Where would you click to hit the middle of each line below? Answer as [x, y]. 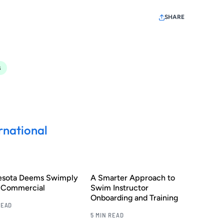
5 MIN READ [107, 215]
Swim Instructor [119, 187]
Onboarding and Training [134, 197]
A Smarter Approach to [132, 177]
